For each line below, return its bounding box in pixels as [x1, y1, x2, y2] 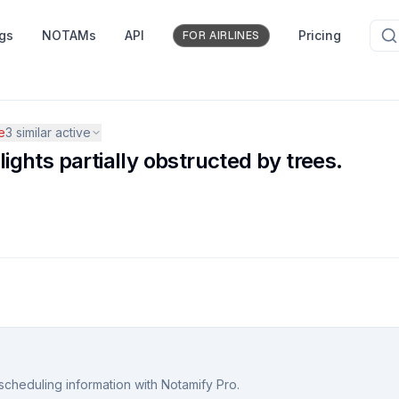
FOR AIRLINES [182, 28, 260, 43]
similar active [12, 125, 92, 140]
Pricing [298, 28, 341, 43]
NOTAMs [41, 28, 96, 43]
